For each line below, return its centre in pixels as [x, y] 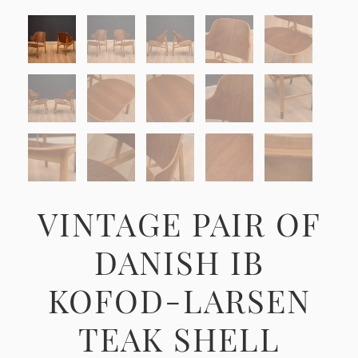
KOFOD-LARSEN [179, 300]
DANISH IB [179, 261]
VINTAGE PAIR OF [179, 223]
